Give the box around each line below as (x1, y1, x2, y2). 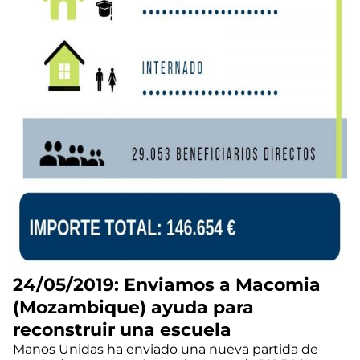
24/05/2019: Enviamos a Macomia (13, 273, 321, 296)
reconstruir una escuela (13, 318, 231, 341)
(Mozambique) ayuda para (13, 296, 254, 318)
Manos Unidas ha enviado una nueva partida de (13, 341, 318, 357)
